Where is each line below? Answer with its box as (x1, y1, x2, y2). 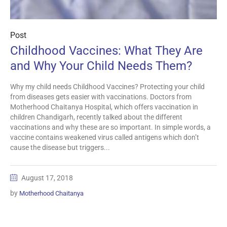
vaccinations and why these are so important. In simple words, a (10, 123, 211, 132)
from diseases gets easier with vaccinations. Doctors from (10, 93, 192, 101)
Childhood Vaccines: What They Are (10, 44, 203, 58)
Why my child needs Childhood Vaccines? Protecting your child (10, 83, 205, 91)
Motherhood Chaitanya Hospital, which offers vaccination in (10, 103, 198, 111)
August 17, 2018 (21, 174, 73, 182)
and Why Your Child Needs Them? (10, 59, 192, 73)
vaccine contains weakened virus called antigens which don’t (10, 133, 199, 142)
